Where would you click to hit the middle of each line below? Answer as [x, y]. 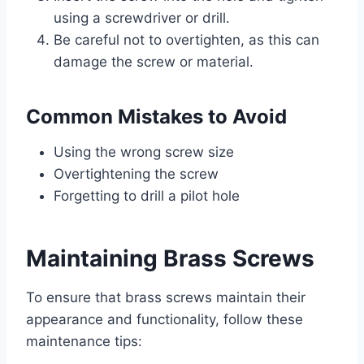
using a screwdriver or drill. [142, 18]
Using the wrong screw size [144, 152]
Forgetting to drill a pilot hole [147, 196]
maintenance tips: [84, 342]
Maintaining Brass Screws [170, 259]
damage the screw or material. [154, 62]
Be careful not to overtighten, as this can [186, 40]
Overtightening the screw [136, 174]
